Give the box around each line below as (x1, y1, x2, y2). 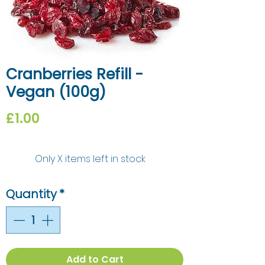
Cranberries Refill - (6, 64, 143, 85)
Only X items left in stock (35, 152, 146, 166)
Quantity (6, 186, 57, 203)
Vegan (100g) (6, 82, 106, 103)
